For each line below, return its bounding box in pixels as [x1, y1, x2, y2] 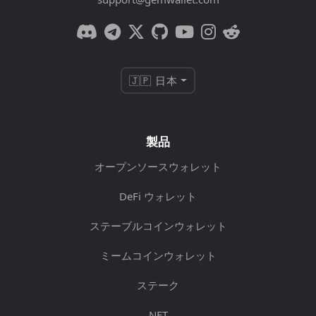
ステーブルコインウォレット [89, 219, 227, 233]
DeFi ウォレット [119, 189, 197, 203]
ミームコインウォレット [99, 248, 217, 262]
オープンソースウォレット [95, 159, 221, 174]
